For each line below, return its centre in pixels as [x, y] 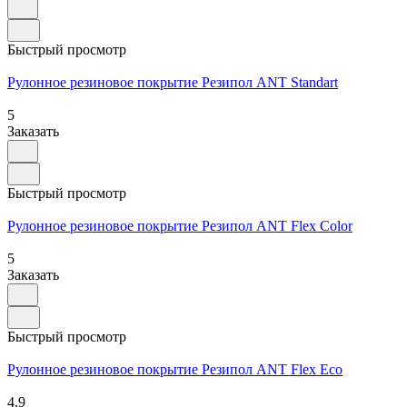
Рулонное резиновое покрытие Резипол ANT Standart [173, 82]
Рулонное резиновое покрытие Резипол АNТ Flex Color [180, 225]
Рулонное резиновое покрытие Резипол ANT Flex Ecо [175, 369]
